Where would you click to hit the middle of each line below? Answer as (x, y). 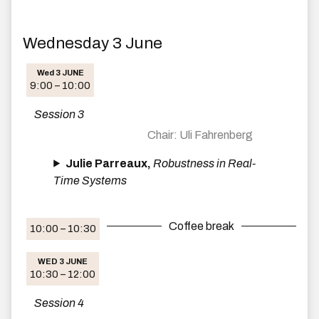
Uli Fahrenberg (216, 135)
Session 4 (59, 303)
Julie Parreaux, (110, 163)
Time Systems (90, 180)
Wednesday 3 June (93, 43)
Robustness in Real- (205, 163)
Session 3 (59, 114)
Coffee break (202, 226)
